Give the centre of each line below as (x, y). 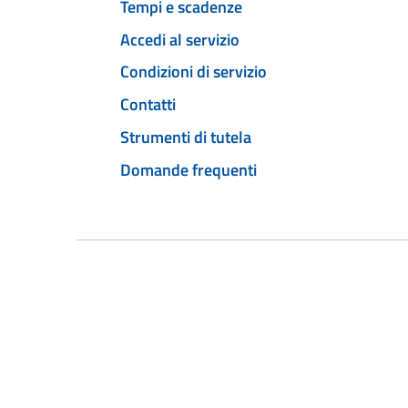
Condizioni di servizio (194, 72)
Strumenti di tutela (186, 137)
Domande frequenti (189, 169)
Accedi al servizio (180, 39)
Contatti (148, 105)
